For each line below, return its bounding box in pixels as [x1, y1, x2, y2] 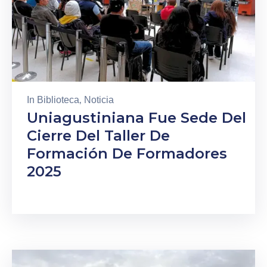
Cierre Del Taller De [27, 127, 170, 145]
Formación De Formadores [27, 145, 227, 163]
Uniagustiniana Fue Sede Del [27, 109, 246, 127]
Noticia [84, 95, 114, 105]
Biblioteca [37, 95, 79, 105]
